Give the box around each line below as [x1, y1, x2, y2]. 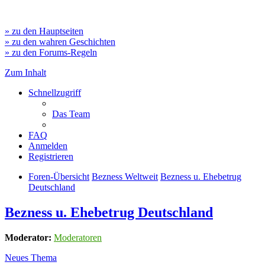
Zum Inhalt [5, 67, 46, 77]
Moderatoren [54, 232, 102, 243]
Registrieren [28, 151, 73, 161]
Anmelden [28, 141, 67, 151]
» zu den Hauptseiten [5, 26, 83, 36]
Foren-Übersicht [28, 172, 89, 182]
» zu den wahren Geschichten [5, 37, 115, 47]
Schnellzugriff [28, 88, 81, 98]
